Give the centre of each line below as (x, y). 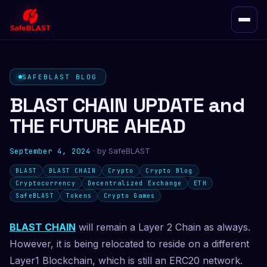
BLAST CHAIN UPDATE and (127, 105)
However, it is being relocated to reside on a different (129, 244)
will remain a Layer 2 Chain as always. (163, 227)
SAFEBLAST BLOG (60, 77)
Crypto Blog (169, 171)
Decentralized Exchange (135, 183)
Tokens (79, 196)
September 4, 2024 (50, 151)
